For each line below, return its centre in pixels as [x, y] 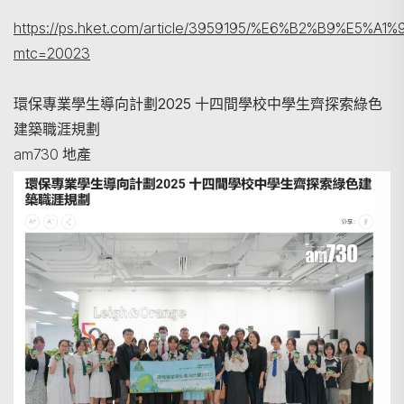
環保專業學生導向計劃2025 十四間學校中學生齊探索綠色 [198, 103]
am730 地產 [54, 154]
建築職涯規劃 [59, 129]
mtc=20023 [52, 53]
